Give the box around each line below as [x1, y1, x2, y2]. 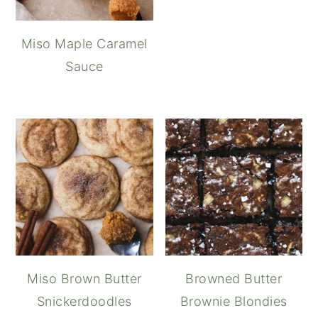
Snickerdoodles [36, 293, 132, 309]
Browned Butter [185, 270, 283, 286]
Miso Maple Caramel [21, 35, 148, 51]
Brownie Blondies [180, 293, 287, 309]
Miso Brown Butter [27, 270, 142, 286]
